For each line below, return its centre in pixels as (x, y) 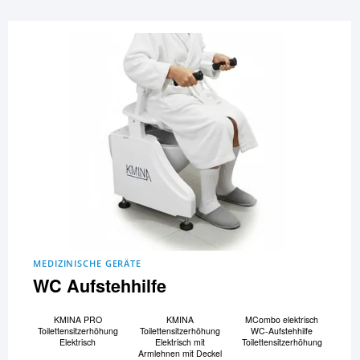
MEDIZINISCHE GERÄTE (88, 263)
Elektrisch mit (180, 342)
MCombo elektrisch (282, 320)
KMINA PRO (78, 320)
